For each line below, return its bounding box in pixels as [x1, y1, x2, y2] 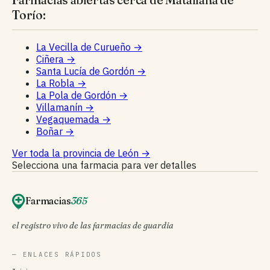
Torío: [12, 7, 46, 22]
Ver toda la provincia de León [12, 146, 141, 159]
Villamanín [36, 101, 85, 113]
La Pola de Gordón [36, 89, 119, 101]
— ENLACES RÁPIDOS [12, 250, 102, 259]
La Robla [36, 77, 77, 89]
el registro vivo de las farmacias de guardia [12, 219, 174, 231]
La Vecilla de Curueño [36, 40, 133, 53]
